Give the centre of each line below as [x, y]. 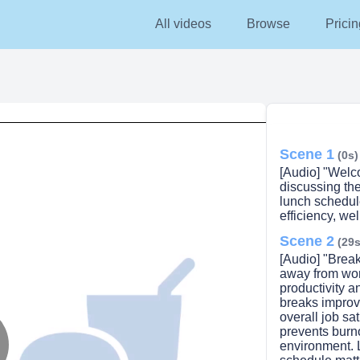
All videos [183, 24]
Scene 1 [307, 154]
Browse [268, 24]
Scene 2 [307, 241]
